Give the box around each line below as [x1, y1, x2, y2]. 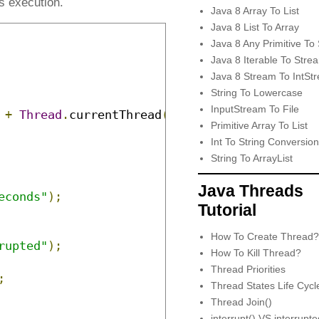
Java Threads [198, 182, 303, 201]
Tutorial [198, 201, 256, 220]
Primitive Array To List [210, 119, 308, 131]
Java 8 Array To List [210, 4, 299, 16]
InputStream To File [210, 103, 299, 115]
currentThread [69, 108, 162, 122]
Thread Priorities [210, 263, 286, 276]
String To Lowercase [210, 86, 303, 98]
